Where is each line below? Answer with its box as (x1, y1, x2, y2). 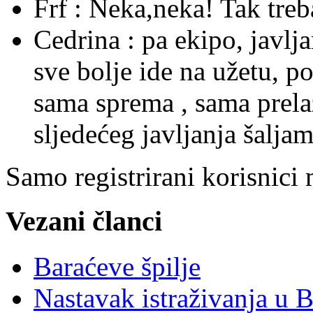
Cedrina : (34, 24, 142, 54)
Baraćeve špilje (34, 252, 201, 282)
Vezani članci (6, 205, 162, 238)
